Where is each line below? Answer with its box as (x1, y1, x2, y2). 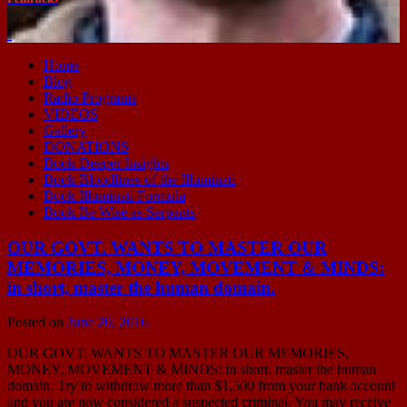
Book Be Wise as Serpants (44, 203, 195, 220)
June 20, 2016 (67, 314, 148, 331)
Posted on (7, 314, 67, 331)
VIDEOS (44, 105, 98, 122)
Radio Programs (44, 89, 136, 105)
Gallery (44, 122, 86, 138)
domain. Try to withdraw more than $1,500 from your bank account (7, 378, 395, 394)
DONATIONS (44, 138, 129, 154)
